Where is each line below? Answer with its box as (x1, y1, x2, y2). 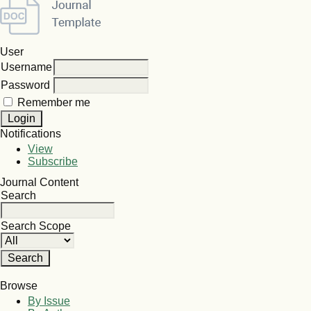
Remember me (17, 96, 90, 109)
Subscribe (28, 155, 78, 168)
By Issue (28, 295, 70, 308)
